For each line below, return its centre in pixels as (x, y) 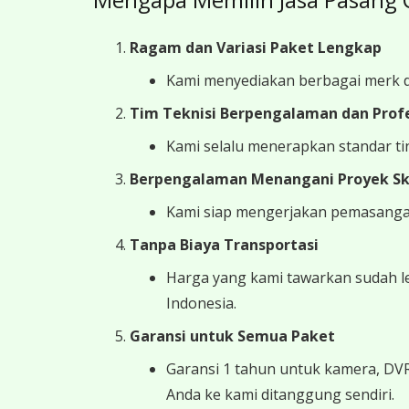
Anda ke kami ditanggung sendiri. (280, 394)
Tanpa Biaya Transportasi (224, 245)
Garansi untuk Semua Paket (232, 336)
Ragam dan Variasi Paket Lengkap (256, 47)
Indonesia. (201, 303)
